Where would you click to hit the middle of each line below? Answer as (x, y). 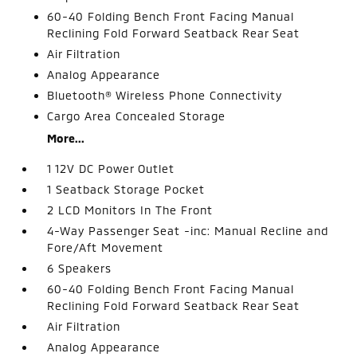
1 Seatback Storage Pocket (126, 189)
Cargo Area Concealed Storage (137, 116)
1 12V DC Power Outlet (111, 168)
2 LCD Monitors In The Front (130, 210)
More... (66, 138)
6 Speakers (80, 268)
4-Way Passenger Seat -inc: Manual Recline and (188, 230)
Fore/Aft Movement (106, 247)
